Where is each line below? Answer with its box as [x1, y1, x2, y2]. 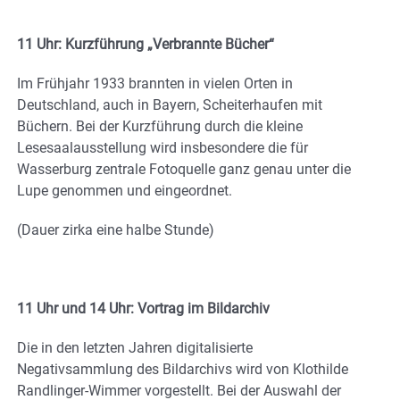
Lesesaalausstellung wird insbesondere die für [17, 139, 308, 157]
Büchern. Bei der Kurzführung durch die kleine [17, 118, 303, 136]
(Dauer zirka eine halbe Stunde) [17, 221, 214, 239]
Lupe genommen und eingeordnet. [17, 182, 232, 200]
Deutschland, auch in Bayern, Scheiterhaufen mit [17, 96, 322, 114]
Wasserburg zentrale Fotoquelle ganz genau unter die [17, 161, 351, 179]
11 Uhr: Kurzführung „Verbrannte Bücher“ [17, 36, 274, 54]
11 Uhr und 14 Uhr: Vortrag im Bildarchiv [17, 300, 270, 318]
